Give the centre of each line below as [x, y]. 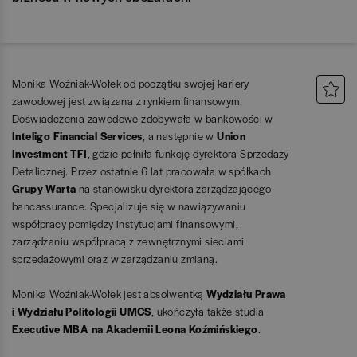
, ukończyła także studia [208, 311]
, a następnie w [180, 136]
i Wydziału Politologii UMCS [82, 311]
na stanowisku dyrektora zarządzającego [174, 188]
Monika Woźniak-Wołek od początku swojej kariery [131, 83]
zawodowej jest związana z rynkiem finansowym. [127, 101]
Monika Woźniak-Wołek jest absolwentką [110, 294]
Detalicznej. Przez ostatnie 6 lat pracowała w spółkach [142, 171]
